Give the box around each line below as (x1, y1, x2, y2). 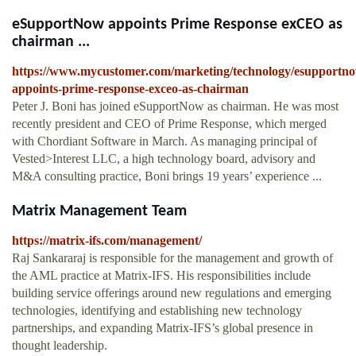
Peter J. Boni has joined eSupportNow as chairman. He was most (12, 99, 339, 114)
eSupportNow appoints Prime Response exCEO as (12, 17, 342, 33)
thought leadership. (12, 339, 107, 353)
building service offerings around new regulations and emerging (12, 286, 331, 300)
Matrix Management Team (12, 203, 187, 220)
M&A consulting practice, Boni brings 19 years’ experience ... (12, 169, 322, 184)
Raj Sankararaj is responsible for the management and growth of (12, 251, 333, 265)
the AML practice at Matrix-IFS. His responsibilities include (12, 269, 311, 283)
